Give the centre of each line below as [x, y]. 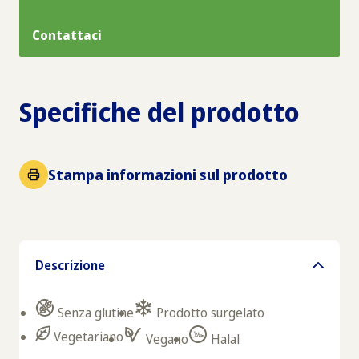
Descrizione [70, 265]
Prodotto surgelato [210, 313]
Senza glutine [96, 313]
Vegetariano [89, 337]
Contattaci [67, 35]
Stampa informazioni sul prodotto [168, 174]
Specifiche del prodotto [159, 112]
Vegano [167, 339]
